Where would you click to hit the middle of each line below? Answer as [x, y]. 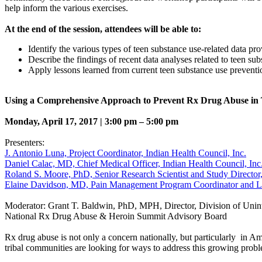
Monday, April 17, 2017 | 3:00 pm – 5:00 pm [92, 121]
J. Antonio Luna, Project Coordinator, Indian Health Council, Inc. [125, 153]
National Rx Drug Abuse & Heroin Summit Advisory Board [116, 216]
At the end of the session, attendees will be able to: [103, 29]
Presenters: [25, 142]
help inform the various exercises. [66, 8]
